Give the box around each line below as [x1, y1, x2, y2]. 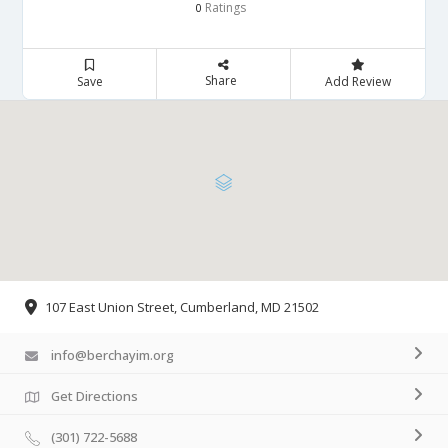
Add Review [324, 72, 391, 90]
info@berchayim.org [51, 346, 174, 365]
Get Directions [51, 387, 138, 406]
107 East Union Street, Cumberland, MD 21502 [45, 298, 319, 317]
